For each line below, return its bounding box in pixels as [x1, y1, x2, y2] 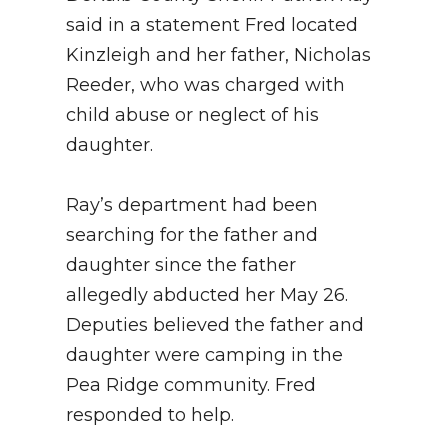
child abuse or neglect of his [66, 103, 319, 126]
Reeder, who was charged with [66, 73, 345, 96]
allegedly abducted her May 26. [66, 283, 348, 306]
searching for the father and [66, 223, 318, 246]
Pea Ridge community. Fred [66, 373, 316, 396]
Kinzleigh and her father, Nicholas [66, 43, 371, 66]
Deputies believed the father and [66, 313, 364, 336]
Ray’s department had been [66, 193, 318, 216]
